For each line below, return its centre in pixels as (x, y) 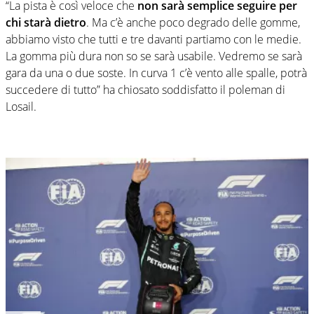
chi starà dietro (46, 22)
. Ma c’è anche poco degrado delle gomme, (193, 22)
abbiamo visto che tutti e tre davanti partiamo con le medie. (153, 39)
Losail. (21, 106)
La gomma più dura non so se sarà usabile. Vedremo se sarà (154, 56)
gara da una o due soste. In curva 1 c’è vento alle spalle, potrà (156, 73)
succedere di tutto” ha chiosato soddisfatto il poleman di (145, 89)
